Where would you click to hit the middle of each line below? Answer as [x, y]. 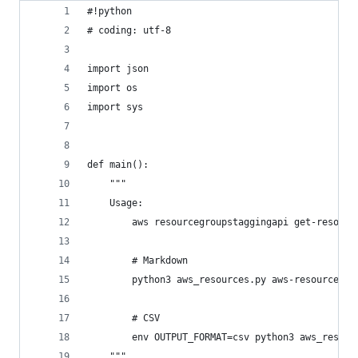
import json [118, 69]
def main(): [118, 165]
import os [112, 88]
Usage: [115, 203]
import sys [115, 107]
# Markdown [137, 261]
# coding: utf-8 [129, 30]
